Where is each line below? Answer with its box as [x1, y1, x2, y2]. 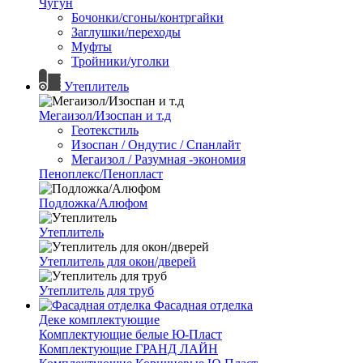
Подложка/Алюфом [39, 196, 147, 210]
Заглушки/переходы [71, 25, 181, 39]
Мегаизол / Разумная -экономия [71, 152, 246, 166]
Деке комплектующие [39, 313, 160, 327]
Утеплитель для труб [39, 284, 154, 297]
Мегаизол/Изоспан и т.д [39, 109, 171, 122]
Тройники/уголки [71, 54, 169, 68]
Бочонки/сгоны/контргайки [71, 11, 224, 24]
